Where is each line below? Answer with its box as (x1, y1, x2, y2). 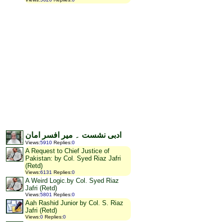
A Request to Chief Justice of (25, 147, 110, 155)
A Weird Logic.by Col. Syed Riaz (25, 177, 119, 185)
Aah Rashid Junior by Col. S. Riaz (25, 199, 123, 207)
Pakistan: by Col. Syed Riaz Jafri (25, 155, 121, 163)
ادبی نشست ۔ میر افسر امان (25, 131, 121, 140)
